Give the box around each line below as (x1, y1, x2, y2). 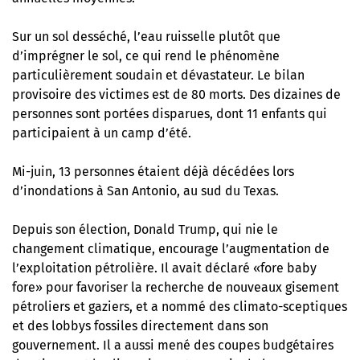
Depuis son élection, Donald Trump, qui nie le (12, 222, 278, 237)
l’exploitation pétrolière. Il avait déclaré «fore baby (12, 260, 317, 276)
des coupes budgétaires (194, 337, 333, 353)
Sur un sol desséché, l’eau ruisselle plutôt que (12, 29, 280, 44)
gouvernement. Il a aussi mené (12, 337, 194, 353)
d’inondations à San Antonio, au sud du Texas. (12, 183, 279, 198)
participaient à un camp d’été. (12, 125, 191, 141)
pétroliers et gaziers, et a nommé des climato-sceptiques (12, 299, 347, 314)
